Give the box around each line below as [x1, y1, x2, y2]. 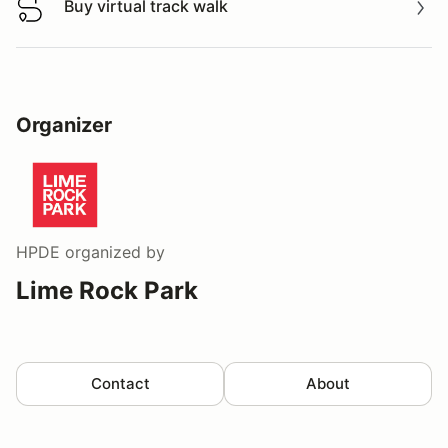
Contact [90, 373, 150, 393]
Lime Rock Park [16, 275, 198, 305]
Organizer [16, 112, 112, 137]
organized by [60, 241, 165, 262]
